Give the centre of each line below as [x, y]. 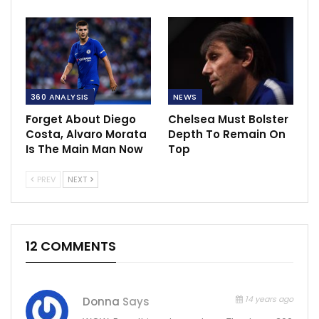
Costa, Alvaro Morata [86, 135]
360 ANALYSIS [60, 97]
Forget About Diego [81, 120]
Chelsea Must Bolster [228, 120]
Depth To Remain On [227, 135]
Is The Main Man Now [84, 150]
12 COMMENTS [71, 246]
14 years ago [268, 299]
